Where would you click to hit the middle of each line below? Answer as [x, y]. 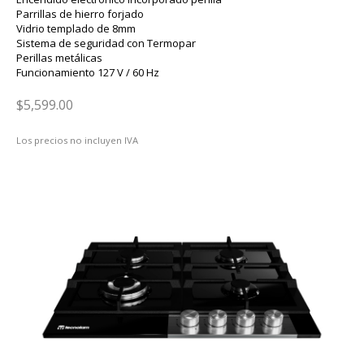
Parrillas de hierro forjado [80, 14]
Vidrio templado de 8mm [76, 28]
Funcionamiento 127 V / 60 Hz [88, 72]
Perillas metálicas [59, 58]
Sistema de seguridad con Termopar [106, 43]
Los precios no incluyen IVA [77, 140]
